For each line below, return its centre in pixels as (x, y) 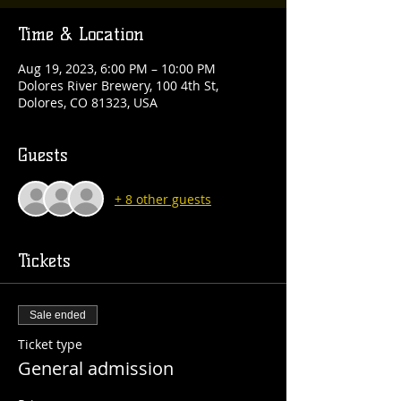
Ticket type (50, 344)
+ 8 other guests (163, 199)
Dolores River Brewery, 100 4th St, (118, 85)
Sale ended (58, 315)
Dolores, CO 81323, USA (88, 102)
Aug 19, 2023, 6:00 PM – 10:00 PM (117, 68)
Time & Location (81, 34)
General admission (96, 368)
